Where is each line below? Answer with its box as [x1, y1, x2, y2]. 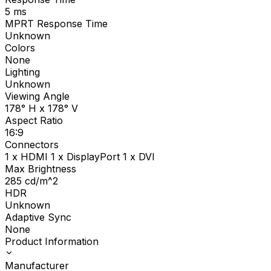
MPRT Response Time [5, 18, 108, 30]
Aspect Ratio [5, 114, 63, 127]
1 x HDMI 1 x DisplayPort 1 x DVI [5, 151, 155, 163]
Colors [5, 42, 35, 54]
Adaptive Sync [5, 211, 71, 224]
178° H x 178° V [5, 102, 78, 115]
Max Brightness [5, 163, 76, 175]
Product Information [5, 235, 99, 248]
